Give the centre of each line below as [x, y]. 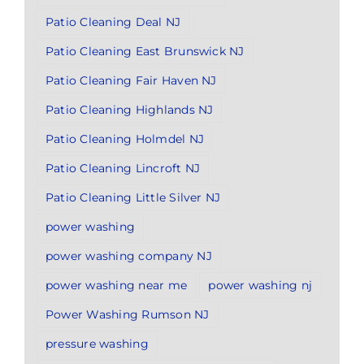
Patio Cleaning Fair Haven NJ [131, 80]
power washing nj [260, 285]
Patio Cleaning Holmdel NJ [125, 139]
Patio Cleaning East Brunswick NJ [145, 51]
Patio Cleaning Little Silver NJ [133, 197]
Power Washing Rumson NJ [128, 314]
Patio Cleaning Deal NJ [113, 22]
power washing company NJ [129, 256]
